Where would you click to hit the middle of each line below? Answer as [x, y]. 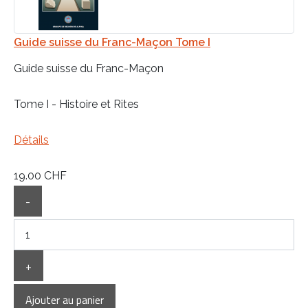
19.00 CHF [40, 175]
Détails [31, 140]
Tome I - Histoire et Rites [76, 104]
